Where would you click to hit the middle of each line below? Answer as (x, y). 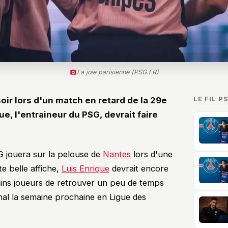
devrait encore (139, 168)
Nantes (117, 154)
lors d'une (152, 154)
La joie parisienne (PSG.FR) (118, 72)
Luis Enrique (85, 168)
